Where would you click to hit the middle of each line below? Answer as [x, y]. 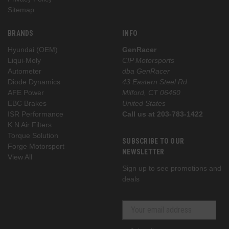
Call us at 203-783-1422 [163, 114]
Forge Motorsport [36, 146]
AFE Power [26, 92]
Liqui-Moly [24, 60]
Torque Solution [33, 135]
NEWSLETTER [143, 152]
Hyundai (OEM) [33, 49]
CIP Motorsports [148, 60]
